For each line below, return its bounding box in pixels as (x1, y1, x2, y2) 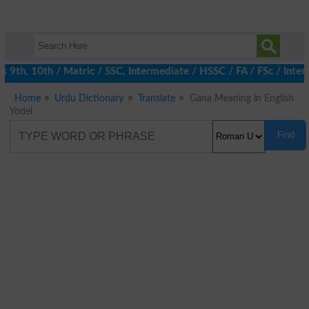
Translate (138, 93, 176, 103)
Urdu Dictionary (54, 93, 124, 103)
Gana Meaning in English (189, 93, 294, 103)
